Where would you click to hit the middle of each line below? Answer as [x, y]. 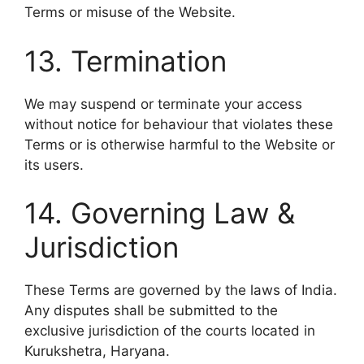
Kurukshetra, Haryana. [97, 351]
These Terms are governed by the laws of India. [181, 290]
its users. [54, 165]
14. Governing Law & [160, 213]
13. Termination [126, 61]
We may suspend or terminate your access [163, 104]
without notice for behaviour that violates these [179, 124]
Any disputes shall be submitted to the [151, 310]
